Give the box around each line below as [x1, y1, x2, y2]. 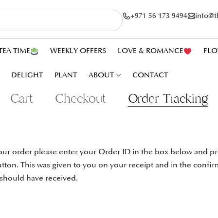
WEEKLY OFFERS [50, 46, 106, 55]
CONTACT [132, 71, 168, 80]
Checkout [54, 90, 107, 107]
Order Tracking [127, 90, 208, 107]
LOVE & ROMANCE [117, 46, 183, 55]
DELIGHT [11, 71, 43, 80]
